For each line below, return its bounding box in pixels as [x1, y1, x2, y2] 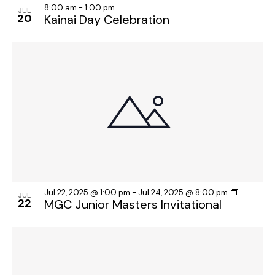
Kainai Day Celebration [44, 12, 169, 28]
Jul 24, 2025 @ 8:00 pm [138, 187, 228, 198]
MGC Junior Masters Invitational [44, 196, 222, 213]
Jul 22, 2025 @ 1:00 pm [44, 187, 130, 198]
